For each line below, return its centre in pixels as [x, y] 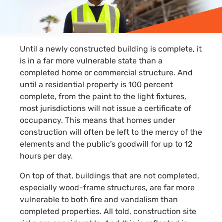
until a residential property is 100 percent [96, 84]
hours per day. [46, 156]
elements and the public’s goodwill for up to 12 [106, 144]
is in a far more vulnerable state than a [91, 60]
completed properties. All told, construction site [108, 211]
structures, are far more [150, 187]
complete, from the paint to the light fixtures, [103, 96]
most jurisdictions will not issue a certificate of [106, 108]
